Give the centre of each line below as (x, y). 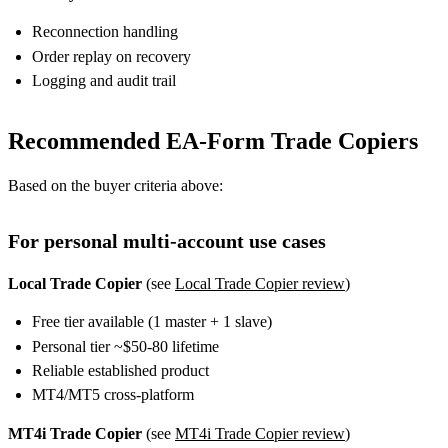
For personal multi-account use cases (167, 241)
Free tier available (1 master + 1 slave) (152, 322)
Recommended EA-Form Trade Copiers (213, 141)
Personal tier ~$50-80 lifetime (125, 346)
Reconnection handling (105, 32)
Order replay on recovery (111, 56)
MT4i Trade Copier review (260, 434)
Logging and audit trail (104, 81)
